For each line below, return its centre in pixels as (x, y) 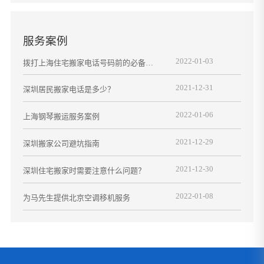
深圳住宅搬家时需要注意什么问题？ (84, 171)
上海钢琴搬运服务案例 (61, 117)
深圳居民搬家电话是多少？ (69, 90)
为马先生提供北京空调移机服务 (76, 198)
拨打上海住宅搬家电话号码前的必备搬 (88, 62)
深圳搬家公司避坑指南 (61, 144)
